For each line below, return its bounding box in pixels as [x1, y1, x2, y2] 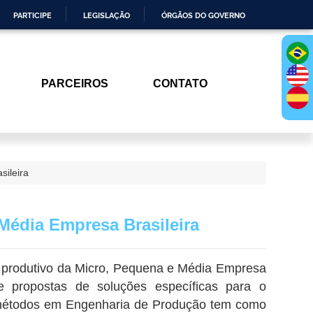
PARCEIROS [41, 77, 109, 89]
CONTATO [152, 77, 208, 89]
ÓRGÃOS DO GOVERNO [161, 10, 245, 20]
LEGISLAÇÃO [83, 10, 130, 20]
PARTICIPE [13, 10, 52, 20]
